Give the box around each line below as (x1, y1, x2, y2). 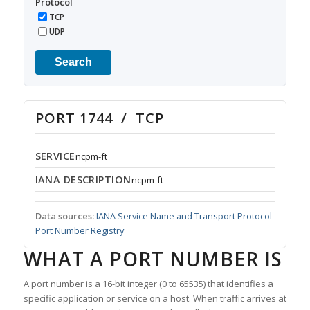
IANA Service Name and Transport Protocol (95, 210, 272, 223)
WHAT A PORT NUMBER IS (23, 246, 282, 273)
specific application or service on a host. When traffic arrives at (23, 292, 286, 305)
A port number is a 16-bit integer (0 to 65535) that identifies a (23, 277, 273, 291)
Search (54, 56, 92, 69)
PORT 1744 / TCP (35, 109, 164, 128)
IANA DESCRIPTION (35, 173, 131, 187)
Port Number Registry (35, 224, 124, 237)
